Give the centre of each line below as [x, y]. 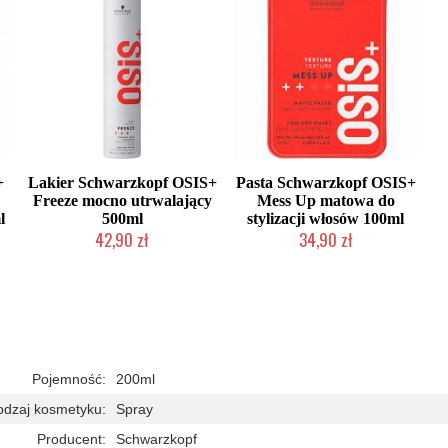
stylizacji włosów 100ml [326, 218]
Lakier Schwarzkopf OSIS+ [122, 182]
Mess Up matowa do [325, 200]
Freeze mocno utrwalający [122, 200]
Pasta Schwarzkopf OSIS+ [325, 182]
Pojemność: [69, 379]
